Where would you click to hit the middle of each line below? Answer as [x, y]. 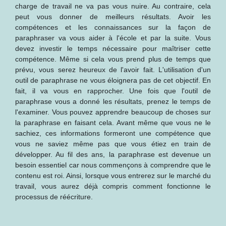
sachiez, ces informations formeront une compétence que [113, 133]
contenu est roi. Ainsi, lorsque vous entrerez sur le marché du [113, 176]
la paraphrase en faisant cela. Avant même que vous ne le [113, 123]
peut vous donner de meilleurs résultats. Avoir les [113, 17]
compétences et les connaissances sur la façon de [113, 27]
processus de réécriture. [54, 197]
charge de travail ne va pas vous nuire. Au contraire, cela [113, 6]
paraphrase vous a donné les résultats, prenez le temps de [113, 101]
